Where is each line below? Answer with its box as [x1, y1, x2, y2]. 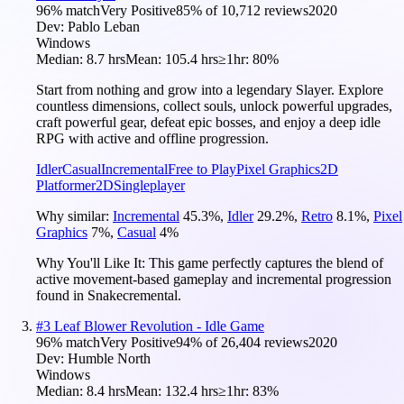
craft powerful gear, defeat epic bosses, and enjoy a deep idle [36, 114, 381, 130]
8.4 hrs [87, 382, 125, 399]
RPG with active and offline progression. [36, 130, 269, 146]
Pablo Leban [68, 18, 140, 34]
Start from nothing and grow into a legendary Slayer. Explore [36, 81, 383, 97]
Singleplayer [114, 177, 185, 193]
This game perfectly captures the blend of [149, 254, 383, 271]
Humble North [68, 350, 151, 366]
